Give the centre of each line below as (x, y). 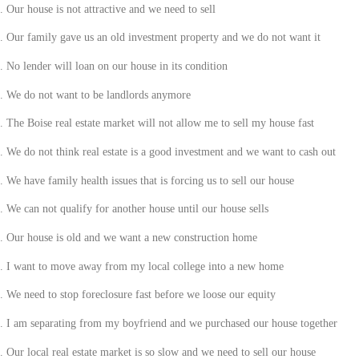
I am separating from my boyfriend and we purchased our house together (171, 323)
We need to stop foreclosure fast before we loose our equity (141, 295)
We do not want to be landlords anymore (98, 95)
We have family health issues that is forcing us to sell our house (150, 180)
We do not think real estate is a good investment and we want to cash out (171, 151)
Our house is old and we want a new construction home (131, 237)
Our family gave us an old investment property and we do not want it (163, 38)
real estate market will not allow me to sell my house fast (183, 123)
